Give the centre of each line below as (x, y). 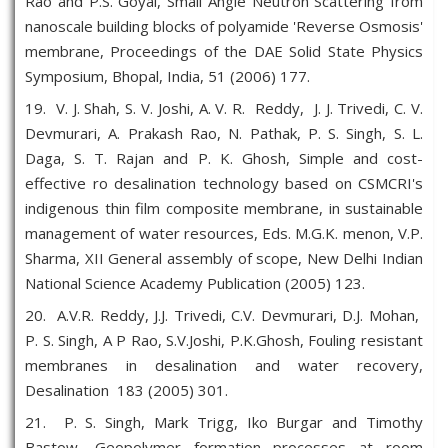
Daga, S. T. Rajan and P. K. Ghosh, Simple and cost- (224, 158)
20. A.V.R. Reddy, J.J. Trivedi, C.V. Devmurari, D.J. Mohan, (224, 315)
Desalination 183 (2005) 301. (126, 390)
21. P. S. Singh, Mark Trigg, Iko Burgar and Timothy (224, 422)
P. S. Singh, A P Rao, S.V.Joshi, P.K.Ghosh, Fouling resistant (224, 340)
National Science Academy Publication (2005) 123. (195, 283)
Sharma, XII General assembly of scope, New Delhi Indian (224, 258)
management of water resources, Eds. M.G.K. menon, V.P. (224, 233)
